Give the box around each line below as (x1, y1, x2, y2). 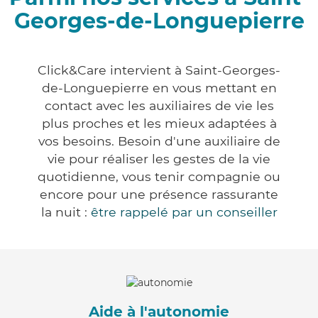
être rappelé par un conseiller (90, 204, 278, 220)
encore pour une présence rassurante (40, 187, 278, 202)
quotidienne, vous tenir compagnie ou (38, 169, 280, 185)
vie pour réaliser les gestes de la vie (48, 151, 270, 167)
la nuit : (40, 204, 91, 220)
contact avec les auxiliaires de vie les (44, 98, 274, 114)
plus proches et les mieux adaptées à (41, 116, 277, 131)
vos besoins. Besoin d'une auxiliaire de (38, 133, 280, 149)
